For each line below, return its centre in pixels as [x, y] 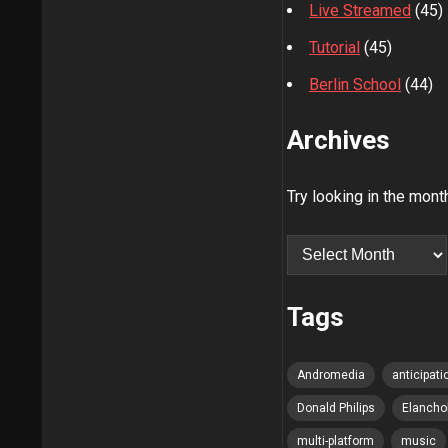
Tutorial [334, 47]
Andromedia [331, 375]
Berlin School [355, 84]
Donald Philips [336, 408]
